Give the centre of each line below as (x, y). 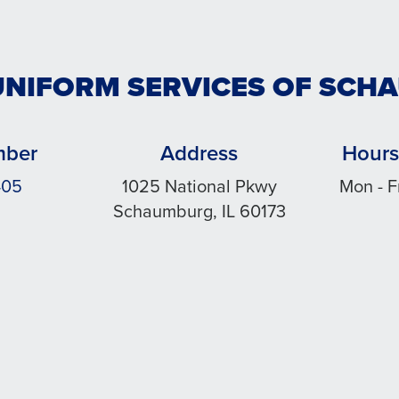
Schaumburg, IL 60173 (199, 211)
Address (199, 153)
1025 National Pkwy (199, 186)
